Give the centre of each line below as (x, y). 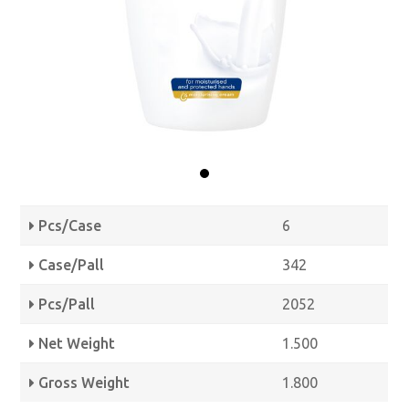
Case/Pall (70, 264)
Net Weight (75, 343)
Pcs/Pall (65, 304)
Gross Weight (83, 382)
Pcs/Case (68, 225)
